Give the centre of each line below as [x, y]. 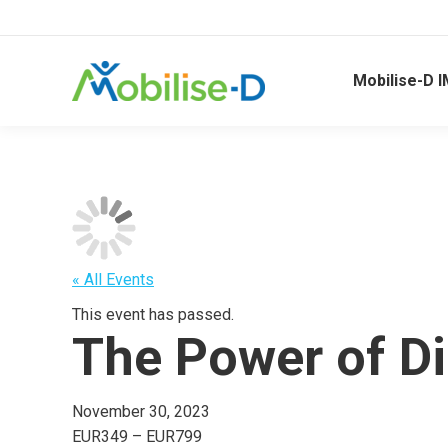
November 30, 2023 [141, 411]
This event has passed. [153, 314]
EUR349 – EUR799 [137, 436]
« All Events [113, 279]
